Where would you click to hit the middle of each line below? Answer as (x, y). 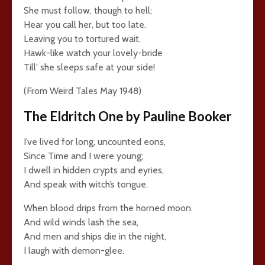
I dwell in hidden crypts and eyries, (94, 170)
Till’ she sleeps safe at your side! (89, 67)
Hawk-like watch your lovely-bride (93, 53)
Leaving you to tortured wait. (82, 39)
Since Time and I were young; (83, 156)
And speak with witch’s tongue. (86, 184)
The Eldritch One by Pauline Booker (128, 116)
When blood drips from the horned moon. (108, 208)
